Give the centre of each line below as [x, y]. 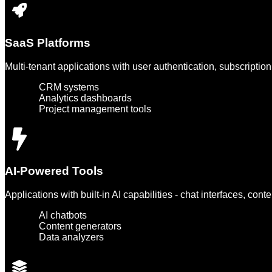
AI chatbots [63, 215]
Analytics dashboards [85, 98]
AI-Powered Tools [54, 171]
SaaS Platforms [48, 42]
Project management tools [95, 109]
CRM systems [69, 87]
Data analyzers [71, 237]
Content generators [80, 226]
